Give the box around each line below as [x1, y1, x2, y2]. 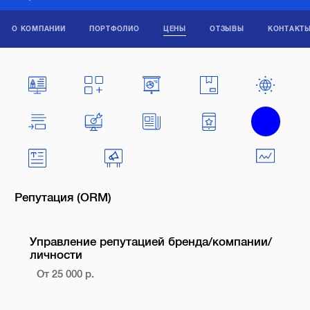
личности [29, 248, 82, 262]
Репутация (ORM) [15, 190, 112, 204]
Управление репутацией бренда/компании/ [29, 235, 272, 248]
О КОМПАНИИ [12, 24, 66, 33]
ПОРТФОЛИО [89, 24, 140, 33]
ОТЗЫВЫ [210, 24, 244, 33]
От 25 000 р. [37, 268, 95, 280]
